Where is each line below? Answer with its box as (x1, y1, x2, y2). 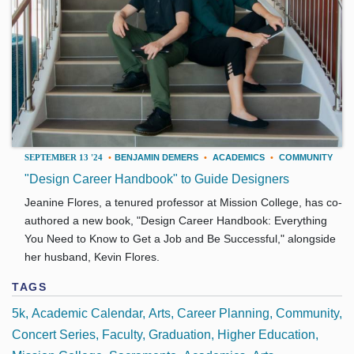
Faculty (102, 327, 142, 341)
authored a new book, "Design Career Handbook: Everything (24, 213, 327, 227)
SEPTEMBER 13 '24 (24, 152, 103, 162)
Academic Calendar (32, 306, 142, 320)
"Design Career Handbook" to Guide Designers (24, 171, 289, 186)
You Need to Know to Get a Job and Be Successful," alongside (24, 232, 336, 245)
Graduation (149, 327, 211, 341)
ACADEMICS (213, 152, 265, 162)
